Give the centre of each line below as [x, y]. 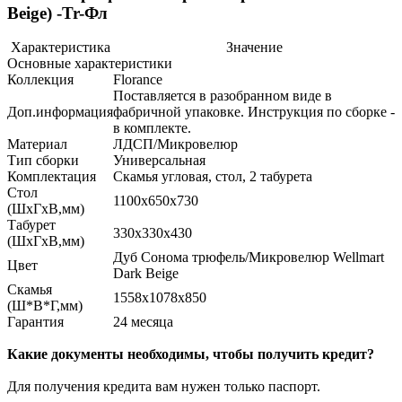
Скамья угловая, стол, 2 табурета [213, 177]
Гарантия [35, 322]
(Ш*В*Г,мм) [45, 306]
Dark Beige [146, 274]
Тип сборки [43, 161]
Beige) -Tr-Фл [57, 13]
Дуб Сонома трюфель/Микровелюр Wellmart [249, 258]
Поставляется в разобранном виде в [223, 96]
